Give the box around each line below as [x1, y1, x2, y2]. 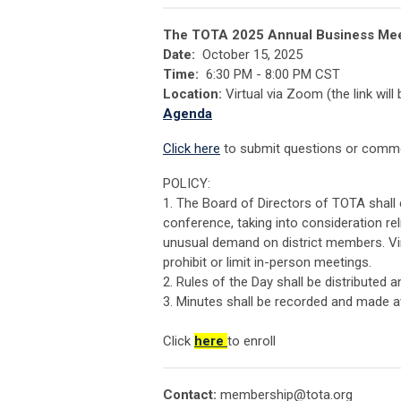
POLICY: [163, 175, 210, 192]
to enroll [227, 333, 276, 350]
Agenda [163, 106, 212, 123]
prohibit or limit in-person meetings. [163, 254, 371, 271]
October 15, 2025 [195, 47, 303, 64]
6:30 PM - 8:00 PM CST [199, 66, 340, 83]
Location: [163, 86, 222, 103]
